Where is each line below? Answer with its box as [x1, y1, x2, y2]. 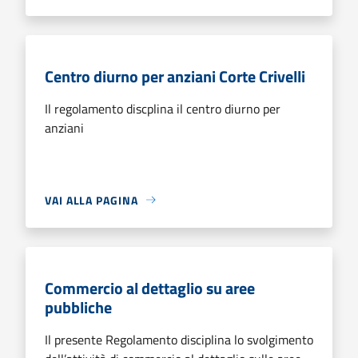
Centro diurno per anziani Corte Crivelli [45, 63, 305, 89]
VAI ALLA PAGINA [45, 191, 138, 209]
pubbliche [45, 294, 112, 320]
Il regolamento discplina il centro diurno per [45, 98, 280, 118]
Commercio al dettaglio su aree [45, 275, 255, 300]
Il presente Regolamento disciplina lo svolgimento [45, 329, 313, 349]
